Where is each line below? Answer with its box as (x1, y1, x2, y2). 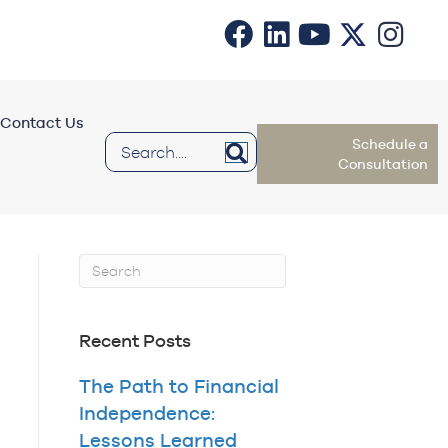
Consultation (338, 156, 429, 173)
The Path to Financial (78, 375, 279, 398)
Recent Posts (78, 330, 191, 352)
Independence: (78, 402, 215, 425)
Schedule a (352, 136, 429, 153)
